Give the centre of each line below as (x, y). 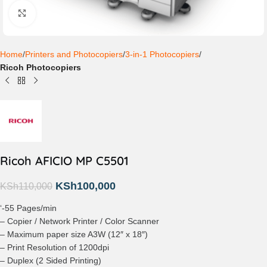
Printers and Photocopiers (74, 54)
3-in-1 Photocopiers (162, 54)
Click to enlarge (64, 13)
